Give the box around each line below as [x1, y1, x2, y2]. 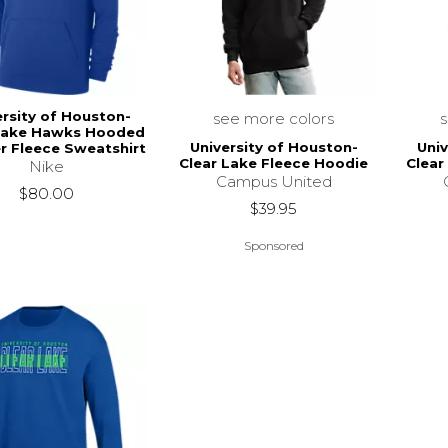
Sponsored [243, 237, 304, 253]
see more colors [213, 108, 335, 128]
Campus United [215, 172, 332, 192]
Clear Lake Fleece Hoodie [179, 155, 369, 172]
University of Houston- [189, 139, 358, 156]
